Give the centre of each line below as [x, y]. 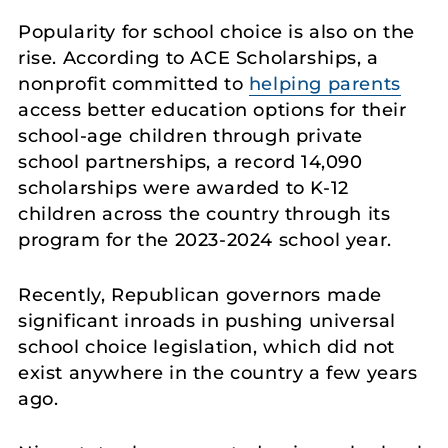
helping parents [324, 83]
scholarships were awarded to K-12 [183, 187]
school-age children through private [191, 135]
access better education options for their [212, 109]
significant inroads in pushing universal [207, 320]
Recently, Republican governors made [200, 294]
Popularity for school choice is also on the [216, 31]
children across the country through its [204, 213]
